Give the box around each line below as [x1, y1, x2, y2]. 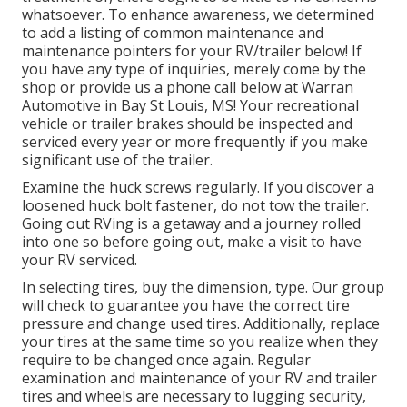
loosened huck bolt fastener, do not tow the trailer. [22, 195, 369, 216]
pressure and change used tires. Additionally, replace [22, 313, 380, 334]
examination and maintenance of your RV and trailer [22, 368, 377, 389]
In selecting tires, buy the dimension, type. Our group [22, 277, 384, 298]
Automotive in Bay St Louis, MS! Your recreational [22, 95, 359, 116]
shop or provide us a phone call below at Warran [22, 77, 353, 98]
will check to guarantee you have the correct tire [22, 295, 350, 316]
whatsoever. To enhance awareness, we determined [22, 5, 374, 25]
